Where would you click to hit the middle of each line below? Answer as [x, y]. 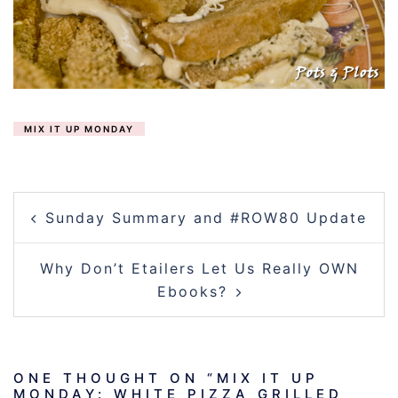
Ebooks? [192, 291]
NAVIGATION [99, 227]
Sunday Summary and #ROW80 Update [206, 217]
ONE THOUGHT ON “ [115, 378]
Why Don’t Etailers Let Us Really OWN [199, 268]
